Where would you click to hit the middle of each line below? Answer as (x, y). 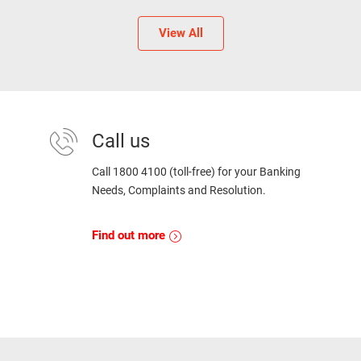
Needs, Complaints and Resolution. (179, 191)
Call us (121, 141)
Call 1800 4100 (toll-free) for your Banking (196, 172)
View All (180, 33)
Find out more (130, 236)
